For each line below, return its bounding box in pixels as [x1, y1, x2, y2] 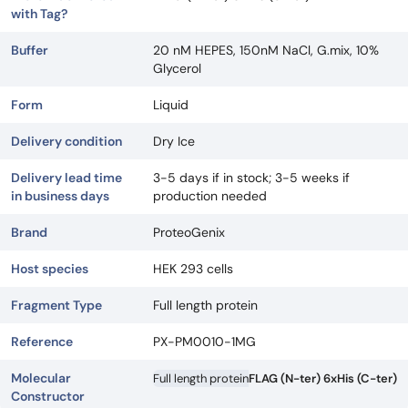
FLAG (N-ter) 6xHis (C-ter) [249, 371, 397, 386]
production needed [153, 188, 267, 204]
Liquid [153, 97, 189, 113]
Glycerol [153, 60, 201, 76]
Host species [11, 260, 88, 277]
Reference [11, 333, 73, 350]
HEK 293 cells [153, 260, 233, 277]
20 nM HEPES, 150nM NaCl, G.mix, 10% [153, 42, 379, 58]
